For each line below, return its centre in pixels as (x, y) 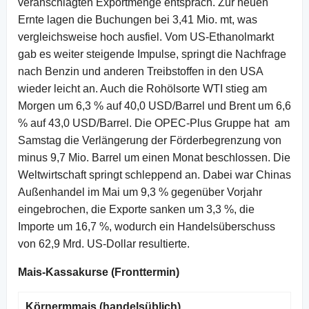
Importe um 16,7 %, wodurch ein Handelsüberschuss (147, 226)
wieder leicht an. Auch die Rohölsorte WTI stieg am (142, 88)
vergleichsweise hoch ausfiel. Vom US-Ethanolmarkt (146, 37)
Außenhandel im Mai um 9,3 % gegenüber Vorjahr (140, 192)
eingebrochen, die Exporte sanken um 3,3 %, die (136, 209)
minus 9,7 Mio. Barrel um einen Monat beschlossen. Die (154, 157)
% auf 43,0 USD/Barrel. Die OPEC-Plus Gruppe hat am (154, 123)
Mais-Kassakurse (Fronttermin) (99, 272)
